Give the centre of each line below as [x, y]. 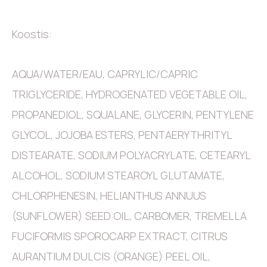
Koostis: [32, 34]
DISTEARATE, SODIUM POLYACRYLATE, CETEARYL [131, 155]
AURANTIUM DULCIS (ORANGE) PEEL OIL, [111, 257]
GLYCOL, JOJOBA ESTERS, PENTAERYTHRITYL [122, 135]
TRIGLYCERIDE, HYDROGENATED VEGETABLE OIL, [130, 94]
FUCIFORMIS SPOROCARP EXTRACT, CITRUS [120, 236]
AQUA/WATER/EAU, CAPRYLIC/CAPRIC [105, 74]
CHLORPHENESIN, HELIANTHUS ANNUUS [109, 196]
